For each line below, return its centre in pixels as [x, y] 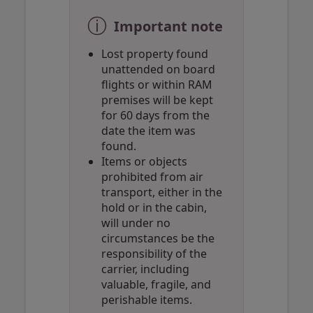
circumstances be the [158, 238]
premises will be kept [157, 100]
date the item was [148, 131]
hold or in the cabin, [154, 208]
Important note [166, 26]
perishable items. [146, 300]
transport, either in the [161, 192]
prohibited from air [152, 177]
